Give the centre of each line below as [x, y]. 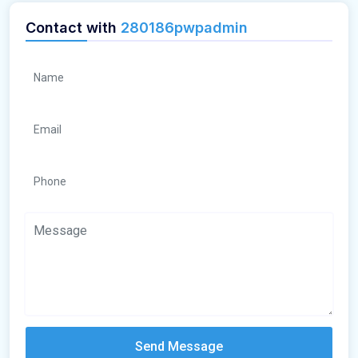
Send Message [179, 347]
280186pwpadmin [184, 28]
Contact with [73, 28]
